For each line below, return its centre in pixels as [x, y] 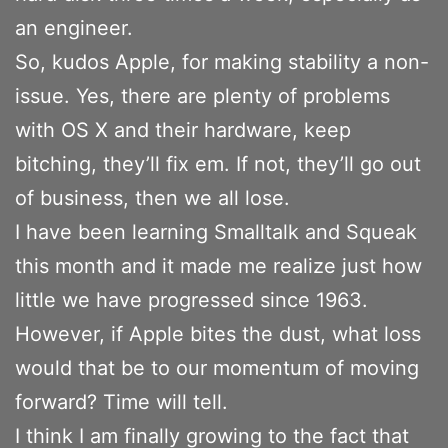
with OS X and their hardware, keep [183, 129]
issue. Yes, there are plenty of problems [202, 95]
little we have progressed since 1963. [191, 299]
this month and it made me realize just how [218, 265]
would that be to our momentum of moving [217, 367]
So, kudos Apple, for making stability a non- [222, 61]
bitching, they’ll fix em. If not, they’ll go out [218, 163]
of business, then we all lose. [152, 197]
